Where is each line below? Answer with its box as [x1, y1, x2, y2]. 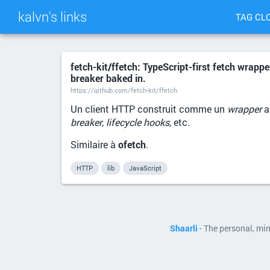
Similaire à [71, 138, 118, 151]
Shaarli [170, 223, 198, 234]
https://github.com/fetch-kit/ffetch [71, 86, 177, 95]
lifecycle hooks [106, 116, 169, 128]
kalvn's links [18, 8, 87, 25]
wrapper [227, 102, 262, 115]
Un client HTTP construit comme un [71, 102, 227, 115]
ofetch [118, 138, 146, 151]
